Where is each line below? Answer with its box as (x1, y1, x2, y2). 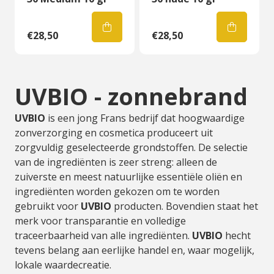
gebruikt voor (15, 199, 81, 213)
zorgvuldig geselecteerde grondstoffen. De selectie (15, 141, 248, 154)
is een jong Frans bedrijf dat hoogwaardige (45, 111, 245, 125)
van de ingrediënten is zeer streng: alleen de (15, 155, 217, 169)
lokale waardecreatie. (15, 258, 111, 272)
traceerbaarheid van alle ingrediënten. (15, 229, 192, 242)
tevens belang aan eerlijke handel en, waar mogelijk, (15, 243, 254, 257)
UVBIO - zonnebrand (15, 80, 248, 112)
